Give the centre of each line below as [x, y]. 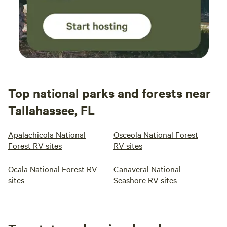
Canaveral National [147, 169]
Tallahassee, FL [51, 110]
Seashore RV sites [145, 180]
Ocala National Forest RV [53, 169]
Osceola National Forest [156, 134]
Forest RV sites [35, 145]
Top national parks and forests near [109, 93]
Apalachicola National [47, 134]
